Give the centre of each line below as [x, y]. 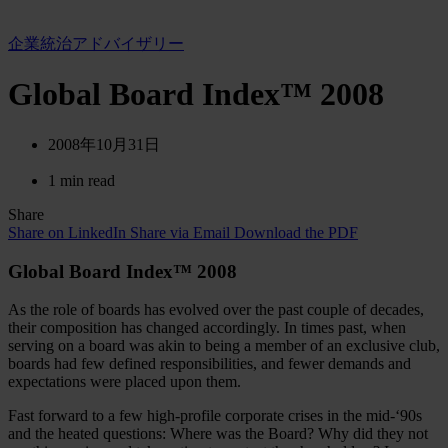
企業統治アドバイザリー [96, 43]
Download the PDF [296, 232]
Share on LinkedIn [67, 232]
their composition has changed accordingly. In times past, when [207, 328]
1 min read [81, 180]
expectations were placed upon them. [124, 382]
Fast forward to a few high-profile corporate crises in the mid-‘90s [215, 416]
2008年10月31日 [104, 144]
